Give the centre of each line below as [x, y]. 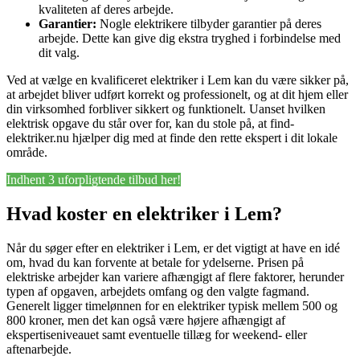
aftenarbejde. [39, 350]
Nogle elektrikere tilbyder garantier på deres [209, 24]
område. [27, 153]
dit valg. [59, 53]
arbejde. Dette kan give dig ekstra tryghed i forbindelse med [190, 39]
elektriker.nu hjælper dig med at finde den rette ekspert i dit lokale [172, 138]
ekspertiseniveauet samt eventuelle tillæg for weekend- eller [157, 335]
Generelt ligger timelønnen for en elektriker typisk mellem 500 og [172, 306]
